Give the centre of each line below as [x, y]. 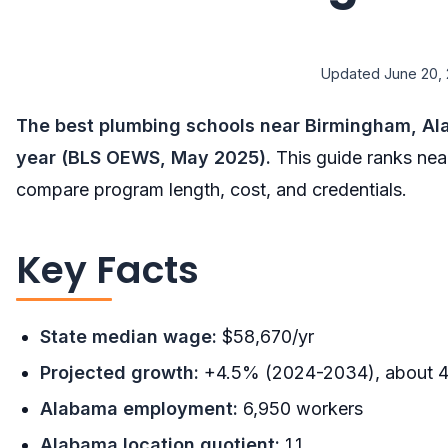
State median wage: [128, 337]
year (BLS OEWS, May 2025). [143, 158]
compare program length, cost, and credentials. [211, 190]
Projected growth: [119, 373]
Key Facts [107, 270]
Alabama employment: [139, 409]
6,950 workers [300, 409]
